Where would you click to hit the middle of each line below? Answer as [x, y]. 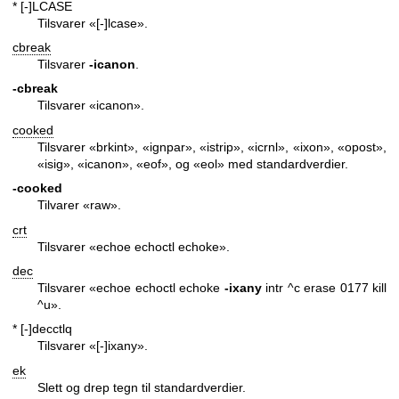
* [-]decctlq [42, 329]
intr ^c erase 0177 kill [324, 287]
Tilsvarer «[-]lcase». [93, 23]
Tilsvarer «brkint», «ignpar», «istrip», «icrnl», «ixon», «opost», [212, 147]
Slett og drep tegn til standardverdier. [142, 387]
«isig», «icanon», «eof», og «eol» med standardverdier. [193, 163]
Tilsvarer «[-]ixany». [93, 346]
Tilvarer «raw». [79, 205]
